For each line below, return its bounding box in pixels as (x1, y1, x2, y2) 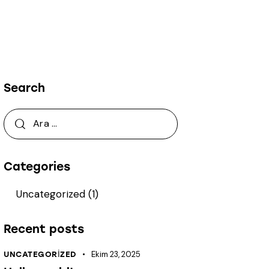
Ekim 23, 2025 (91, 249, 141, 260)
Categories (4, 159, 71, 174)
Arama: (4, 109, 37, 122)
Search (4, 81, 46, 95)
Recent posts (4, 222, 85, 237)
